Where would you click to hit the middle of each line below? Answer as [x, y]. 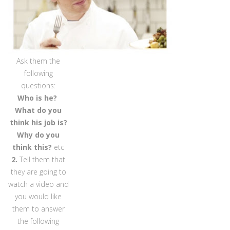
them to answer [38, 209]
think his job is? [38, 123]
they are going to [38, 172]
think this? [32, 147]
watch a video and [38, 184]
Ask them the [39, 61]
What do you [39, 110]
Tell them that [43, 160]
